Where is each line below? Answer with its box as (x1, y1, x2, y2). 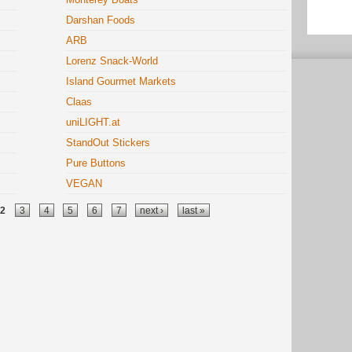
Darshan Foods (66, 14, 136, 26)
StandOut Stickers (66, 137, 151, 148)
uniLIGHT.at (66, 116, 121, 128)
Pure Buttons (66, 157, 126, 169)
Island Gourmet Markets (66, 75, 177, 87)
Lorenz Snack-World (66, 55, 159, 67)
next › (140, 205, 164, 215)
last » (181, 205, 205, 215)
